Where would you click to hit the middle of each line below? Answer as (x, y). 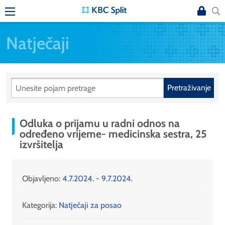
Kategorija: (39, 205)
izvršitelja (41, 144)
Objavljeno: (42, 179)
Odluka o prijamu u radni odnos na (100, 123)
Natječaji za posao (90, 205)
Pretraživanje (189, 88)
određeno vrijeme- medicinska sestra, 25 (113, 134)
